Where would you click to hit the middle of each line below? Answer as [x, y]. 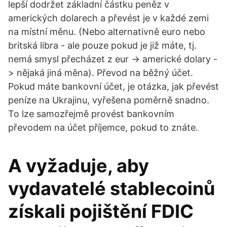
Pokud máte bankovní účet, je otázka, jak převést [113, 86]
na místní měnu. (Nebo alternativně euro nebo [107, 32]
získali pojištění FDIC [101, 211]
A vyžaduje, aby [79, 166]
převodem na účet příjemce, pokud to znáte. [103, 127]
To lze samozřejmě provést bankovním [91, 114]
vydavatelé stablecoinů [111, 188]
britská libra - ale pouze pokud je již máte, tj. [102, 45]
